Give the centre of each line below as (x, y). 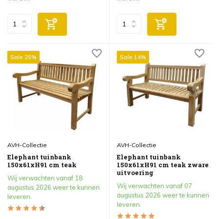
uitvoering (135, 173)
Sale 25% (23, 57)
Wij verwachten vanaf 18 (45, 178)
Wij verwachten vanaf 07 (154, 186)
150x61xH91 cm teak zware (163, 165)
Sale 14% (133, 57)
